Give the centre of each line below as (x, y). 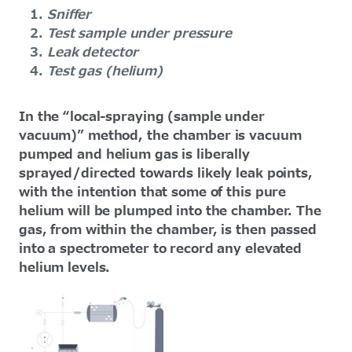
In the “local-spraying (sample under (142, 117)
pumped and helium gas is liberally (135, 155)
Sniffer (70, 15)
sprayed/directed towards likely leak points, (166, 174)
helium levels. (65, 268)
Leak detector (95, 53)
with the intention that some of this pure (153, 193)
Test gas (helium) (105, 72)
